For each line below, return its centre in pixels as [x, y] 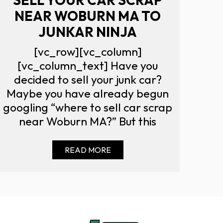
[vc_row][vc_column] [88, 51]
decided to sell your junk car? [88, 79]
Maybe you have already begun [88, 93]
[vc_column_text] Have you [88, 65]
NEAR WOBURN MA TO [88, 16]
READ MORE [88, 150]
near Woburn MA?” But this [88, 121]
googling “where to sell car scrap [88, 107]
